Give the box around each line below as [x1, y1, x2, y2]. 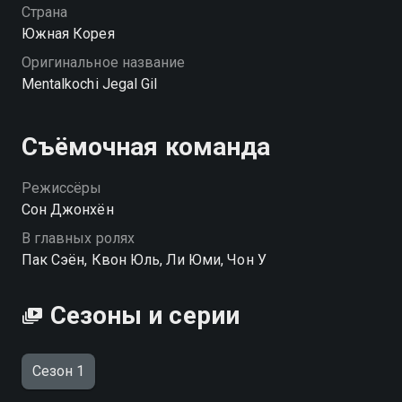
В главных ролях [22, 230, 135, 247]
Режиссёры [22, 179, 102, 197]
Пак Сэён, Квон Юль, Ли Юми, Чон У [22, 251, 267, 268]
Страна [22, 4, 68, 21]
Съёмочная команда [22, 132, 270, 162]
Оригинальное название [22, 54, 186, 71]
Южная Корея [22, 25, 115, 42]
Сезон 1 [32, 363, 85, 380]
